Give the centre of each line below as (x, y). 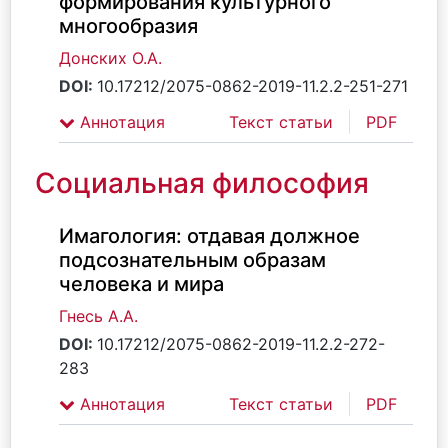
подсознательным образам (192, 260)
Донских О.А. (110, 58)
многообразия (128, 26)
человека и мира (141, 284)
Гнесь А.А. (98, 316)
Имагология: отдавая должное (209, 236)
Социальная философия (202, 183)
